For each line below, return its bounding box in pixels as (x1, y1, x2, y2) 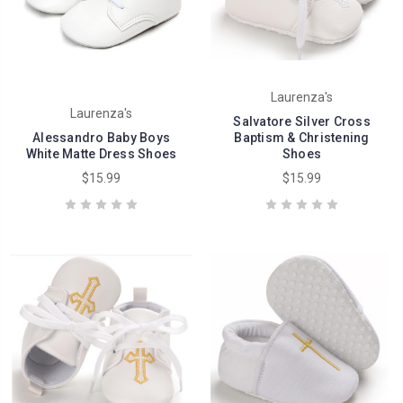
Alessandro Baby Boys (32, 130, 170, 145)
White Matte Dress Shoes (25, 146, 177, 161)
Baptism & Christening (234, 130, 370, 145)
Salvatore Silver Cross (233, 113, 371, 129)
